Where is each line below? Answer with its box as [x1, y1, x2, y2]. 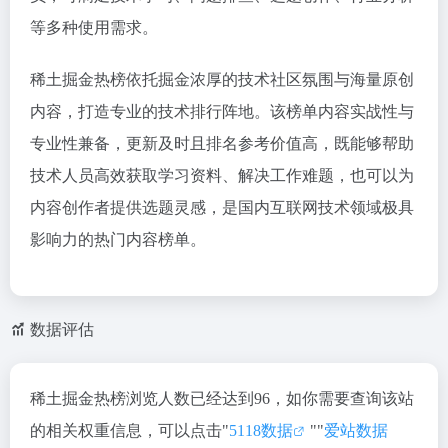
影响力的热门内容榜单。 [30, 231, 206, 248]
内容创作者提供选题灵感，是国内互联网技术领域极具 [30, 199, 414, 216]
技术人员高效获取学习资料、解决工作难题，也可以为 [30, 167, 414, 184]
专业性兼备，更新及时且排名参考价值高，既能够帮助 [30, 135, 414, 152]
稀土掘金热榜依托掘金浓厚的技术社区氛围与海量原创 [30, 71, 414, 88]
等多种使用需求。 [30, 19, 158, 36]
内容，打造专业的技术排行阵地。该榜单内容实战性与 [30, 103, 414, 120]
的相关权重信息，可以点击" [30, 422, 229, 439]
